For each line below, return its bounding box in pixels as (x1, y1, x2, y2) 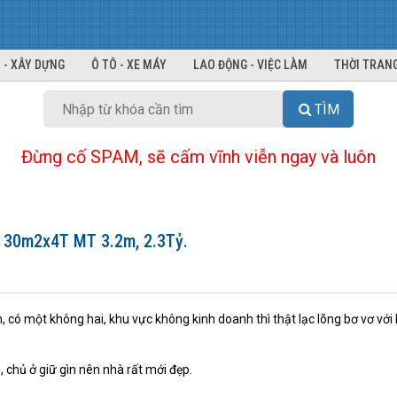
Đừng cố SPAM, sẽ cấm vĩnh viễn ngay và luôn (21, 146, 376, 167)
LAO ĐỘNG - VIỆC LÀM (193, 58, 307, 72)
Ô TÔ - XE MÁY (91, 58, 167, 72)
